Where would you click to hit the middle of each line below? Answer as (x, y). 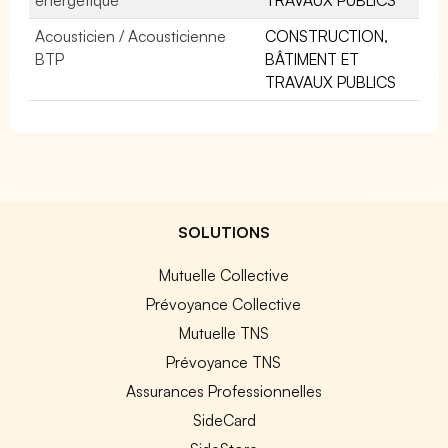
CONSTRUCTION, (326, 35)
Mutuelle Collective (223, 274)
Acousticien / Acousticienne (131, 35)
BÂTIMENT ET (312, 58)
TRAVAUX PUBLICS (331, 81)
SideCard (224, 419)
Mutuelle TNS (223, 332)
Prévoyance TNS (224, 361)
